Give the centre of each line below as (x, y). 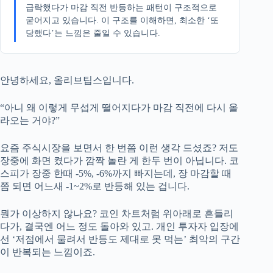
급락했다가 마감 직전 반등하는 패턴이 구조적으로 (121, 7)
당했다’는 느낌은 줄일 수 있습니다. (93, 33)
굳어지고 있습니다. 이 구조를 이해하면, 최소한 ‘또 (122, 20)
